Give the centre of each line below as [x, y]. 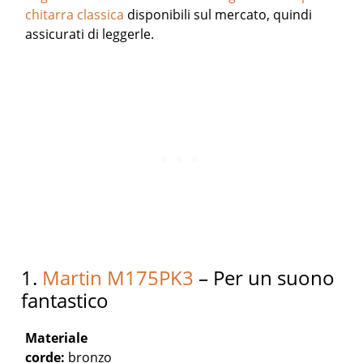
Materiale [57, 338]
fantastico [65, 300]
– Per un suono [265, 278]
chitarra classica [75, 15]
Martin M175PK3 [118, 278]
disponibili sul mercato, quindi [218, 15]
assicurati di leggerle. [90, 34]
